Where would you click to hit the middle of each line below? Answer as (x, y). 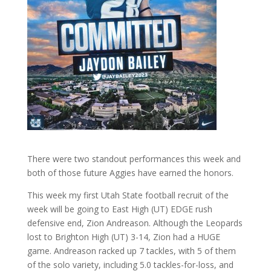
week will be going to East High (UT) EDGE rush (119, 209)
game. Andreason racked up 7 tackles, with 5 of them (131, 251)
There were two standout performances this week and (134, 159)
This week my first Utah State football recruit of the (128, 195)
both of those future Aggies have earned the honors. (130, 173)
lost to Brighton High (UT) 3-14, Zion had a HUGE (123, 237)
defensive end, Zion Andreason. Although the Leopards (135, 223)
